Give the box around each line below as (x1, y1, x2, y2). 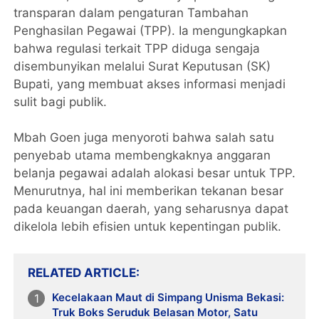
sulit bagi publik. (14, 94, 108, 109)
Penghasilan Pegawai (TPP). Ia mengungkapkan (14, 23, 288, 38)
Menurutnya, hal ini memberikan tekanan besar (14, 183, 284, 198)
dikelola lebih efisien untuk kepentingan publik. (14, 219, 282, 234)
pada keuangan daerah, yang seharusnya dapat (14, 201, 289, 216)
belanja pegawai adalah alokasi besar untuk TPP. (14, 165, 296, 180)
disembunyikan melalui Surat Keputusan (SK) (14, 58, 271, 73)
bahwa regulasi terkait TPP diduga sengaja (14, 41, 261, 56)
